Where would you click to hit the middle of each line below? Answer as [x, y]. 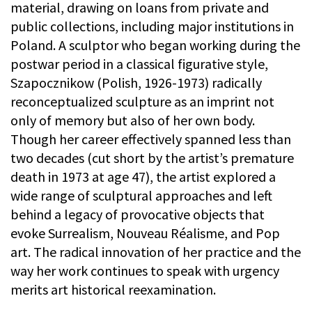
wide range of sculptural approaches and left [141, 196]
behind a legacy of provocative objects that [138, 214]
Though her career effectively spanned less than [151, 139]
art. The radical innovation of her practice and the [156, 252]
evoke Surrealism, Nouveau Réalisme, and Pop [145, 233]
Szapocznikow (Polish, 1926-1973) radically [136, 83]
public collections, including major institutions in [152, 26]
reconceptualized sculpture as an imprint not [142, 102]
